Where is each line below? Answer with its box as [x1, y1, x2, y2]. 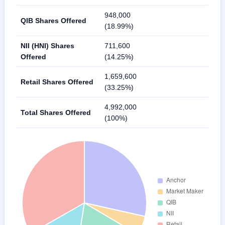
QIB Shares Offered [21, 16, 86, 25]
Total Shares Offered [21, 108, 91, 117]
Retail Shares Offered [21, 77, 93, 86]
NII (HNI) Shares [21, 41, 74, 50]
